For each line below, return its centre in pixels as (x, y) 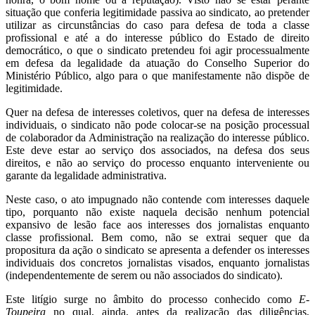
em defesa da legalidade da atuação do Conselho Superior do (157, 63)
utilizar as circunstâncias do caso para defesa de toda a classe (157, 25)
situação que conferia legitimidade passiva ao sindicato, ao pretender (157, 12)
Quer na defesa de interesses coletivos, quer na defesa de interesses (157, 112)
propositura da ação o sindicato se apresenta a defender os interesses (157, 250)
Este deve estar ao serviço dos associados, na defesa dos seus (157, 150)
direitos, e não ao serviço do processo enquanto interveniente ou (157, 162)
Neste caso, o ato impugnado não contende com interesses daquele (157, 199)
